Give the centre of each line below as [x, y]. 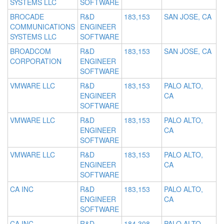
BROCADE [27, 17]
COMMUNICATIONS [42, 27]
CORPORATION [36, 61]
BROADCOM [30, 51]
